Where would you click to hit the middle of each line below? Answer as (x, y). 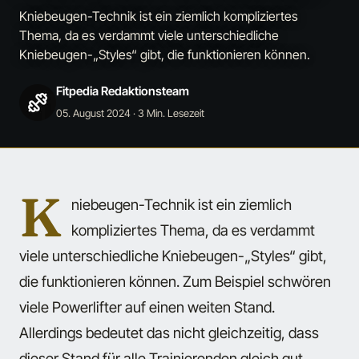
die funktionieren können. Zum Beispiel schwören (175, 282)
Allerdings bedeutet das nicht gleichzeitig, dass (169, 333)
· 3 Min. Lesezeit (167, 113)
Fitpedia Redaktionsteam (123, 91)
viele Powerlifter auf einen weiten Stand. (147, 307)
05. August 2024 (93, 113)
